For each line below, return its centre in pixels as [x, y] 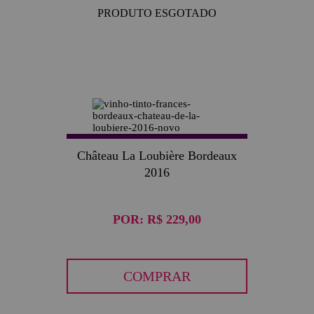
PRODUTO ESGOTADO [157, 13]
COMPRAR [157, 276]
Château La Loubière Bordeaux [157, 155]
